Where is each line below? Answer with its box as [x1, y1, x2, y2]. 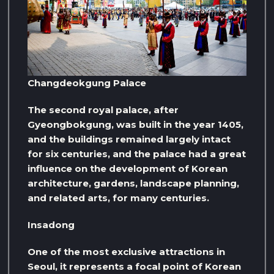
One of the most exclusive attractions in [28, 246, 225, 258]
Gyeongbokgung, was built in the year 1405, [28, 119, 243, 131]
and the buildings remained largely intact [28, 133, 231, 146]
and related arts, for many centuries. [28, 192, 209, 204]
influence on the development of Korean [28, 163, 228, 175]
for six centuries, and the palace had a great [28, 148, 246, 160]
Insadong [28, 219, 75, 231]
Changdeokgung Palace [28, 77, 146, 89]
